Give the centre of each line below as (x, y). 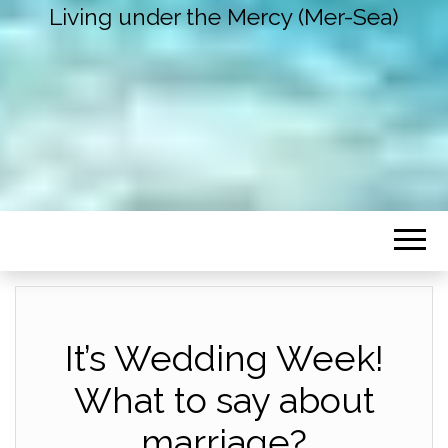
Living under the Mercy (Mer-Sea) (224, 17)
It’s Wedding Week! (224, 358)
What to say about (224, 400)
